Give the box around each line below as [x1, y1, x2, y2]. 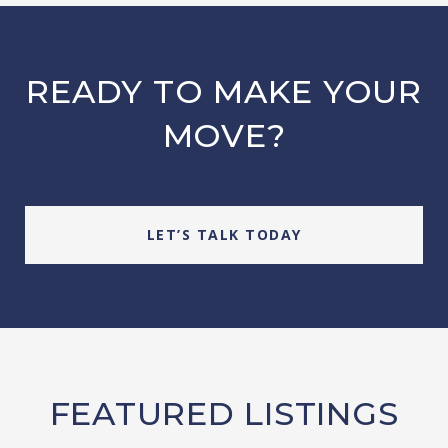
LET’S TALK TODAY [146, 225, 302, 245]
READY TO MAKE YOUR [26, 72, 422, 112]
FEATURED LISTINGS [49, 394, 399, 434]
